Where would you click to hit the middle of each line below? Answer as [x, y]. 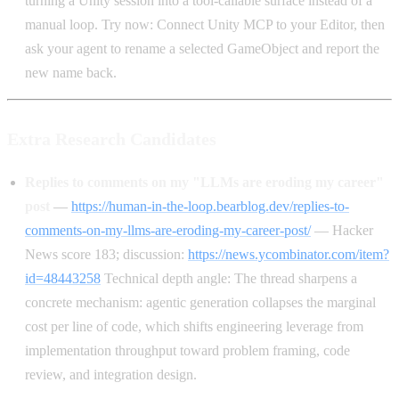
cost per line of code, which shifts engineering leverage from [194, 327]
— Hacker [342, 231]
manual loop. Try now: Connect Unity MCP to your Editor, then [205, 24]
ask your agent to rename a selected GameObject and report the [202, 48]
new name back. [71, 72]
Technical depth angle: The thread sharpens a [229, 279]
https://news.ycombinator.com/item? [289, 255]
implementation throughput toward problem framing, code [187, 351]
